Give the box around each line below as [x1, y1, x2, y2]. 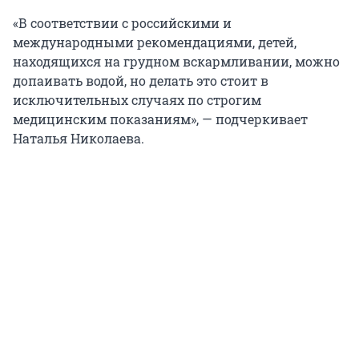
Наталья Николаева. [13, 130, 144, 147]
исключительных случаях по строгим [13, 91, 261, 109]
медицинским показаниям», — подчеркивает [13, 111, 308, 128]
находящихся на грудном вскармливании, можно [13, 53, 340, 71]
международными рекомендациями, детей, [13, 34, 296, 51]
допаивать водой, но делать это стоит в [13, 72, 268, 90]
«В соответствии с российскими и [13, 14, 232, 32]
